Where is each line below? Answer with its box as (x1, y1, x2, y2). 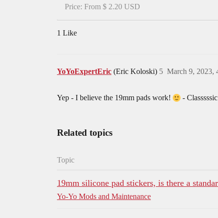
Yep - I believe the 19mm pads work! (57, 93, 173, 102)
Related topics (57, 127, 112, 138)
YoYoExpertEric (57, 67, 111, 76)
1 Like (57, 29, 77, 37)
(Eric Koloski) (113, 67, 159, 76)
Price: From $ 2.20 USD (65, 2, 140, 11)
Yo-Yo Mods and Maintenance (57, 192, 151, 201)
